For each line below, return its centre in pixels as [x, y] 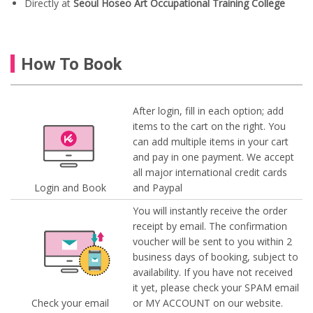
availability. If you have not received [213, 272]
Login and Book [70, 187]
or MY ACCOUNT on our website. [208, 303]
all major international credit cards [210, 172]
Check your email [70, 303]
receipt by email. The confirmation [210, 226]
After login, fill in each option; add [208, 110]
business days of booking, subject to [216, 256]
